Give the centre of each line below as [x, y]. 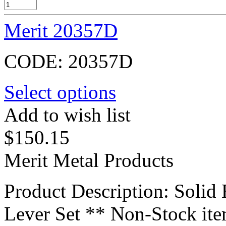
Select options [60, 92]
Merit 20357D [61, 30]
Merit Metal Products [89, 160]
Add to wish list [67, 115]
